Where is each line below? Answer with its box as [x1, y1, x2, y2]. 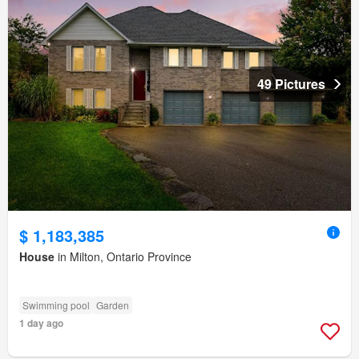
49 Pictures [257, 75, 325, 94]
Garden [96, 298, 129, 313]
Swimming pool [22, 298, 90, 313]
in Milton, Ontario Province [54, 248, 192, 265]
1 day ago [19, 316, 63, 331]
